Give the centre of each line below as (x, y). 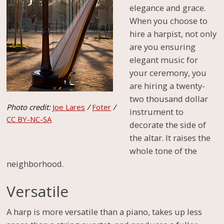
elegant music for (163, 60)
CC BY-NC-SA (29, 119)
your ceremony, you (168, 73)
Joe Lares (69, 107)
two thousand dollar (168, 99)
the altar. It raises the (170, 138)
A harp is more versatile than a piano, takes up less (104, 211)
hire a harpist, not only (173, 34)
